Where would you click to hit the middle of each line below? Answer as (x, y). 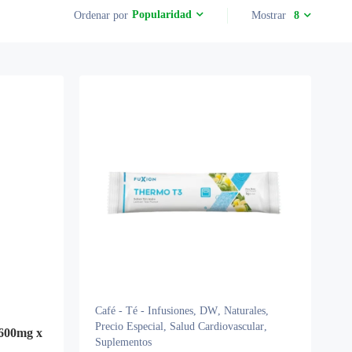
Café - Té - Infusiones (144, 311)
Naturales (245, 311)
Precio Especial (129, 326)
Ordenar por (101, 15)
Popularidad (162, 15)
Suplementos (123, 342)
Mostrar (269, 15)
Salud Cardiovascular (217, 326)
